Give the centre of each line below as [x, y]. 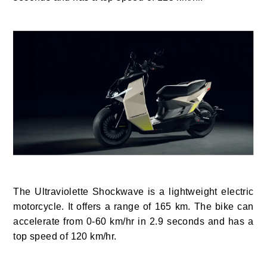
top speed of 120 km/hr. [65, 237]
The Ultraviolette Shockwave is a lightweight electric [133, 192]
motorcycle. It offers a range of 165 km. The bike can [133, 207]
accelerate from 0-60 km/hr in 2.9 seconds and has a [133, 222]
